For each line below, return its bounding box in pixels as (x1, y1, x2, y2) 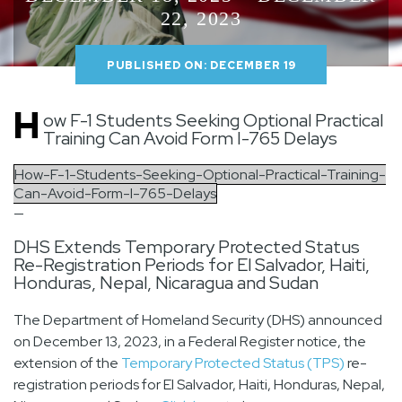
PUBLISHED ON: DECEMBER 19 (106, 58, 296, 74)
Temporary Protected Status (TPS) (121, 354, 345, 373)
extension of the (13, 354, 121, 373)
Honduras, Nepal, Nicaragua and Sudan (13, 271, 319, 295)
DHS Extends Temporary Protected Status (13, 235, 360, 259)
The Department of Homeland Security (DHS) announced (13, 310, 382, 330)
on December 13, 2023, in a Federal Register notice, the (13, 332, 366, 352)
